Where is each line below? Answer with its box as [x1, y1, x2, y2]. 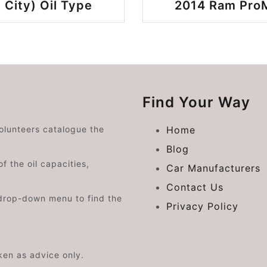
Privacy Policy [166, 200, 238, 212]
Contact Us [166, 181, 223, 193]
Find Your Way [142, 94, 250, 111]
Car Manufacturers [166, 162, 260, 174]
